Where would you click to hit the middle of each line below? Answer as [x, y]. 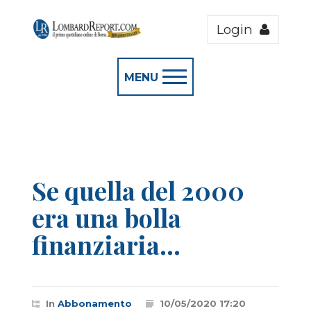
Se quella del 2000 [138, 190]
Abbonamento [95, 303]
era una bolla [107, 217]
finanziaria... [106, 244]
